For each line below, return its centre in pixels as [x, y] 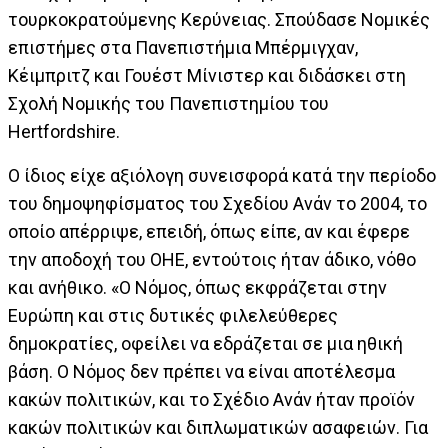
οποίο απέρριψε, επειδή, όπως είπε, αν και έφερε [209, 231]
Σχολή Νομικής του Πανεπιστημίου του [168, 103]
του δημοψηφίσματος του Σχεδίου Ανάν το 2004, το [217, 203]
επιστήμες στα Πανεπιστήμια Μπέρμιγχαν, [183, 47]
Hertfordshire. [64, 131]
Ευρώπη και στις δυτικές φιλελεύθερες [173, 315]
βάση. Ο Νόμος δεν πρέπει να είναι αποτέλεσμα [201, 371]
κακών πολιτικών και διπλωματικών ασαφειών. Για [218, 427]
